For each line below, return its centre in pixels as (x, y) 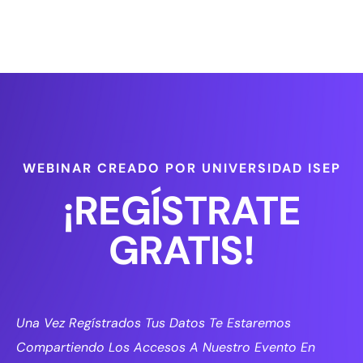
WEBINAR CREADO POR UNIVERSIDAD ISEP (181, 168)
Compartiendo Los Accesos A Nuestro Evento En (166, 347)
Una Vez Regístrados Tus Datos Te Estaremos (154, 322)
